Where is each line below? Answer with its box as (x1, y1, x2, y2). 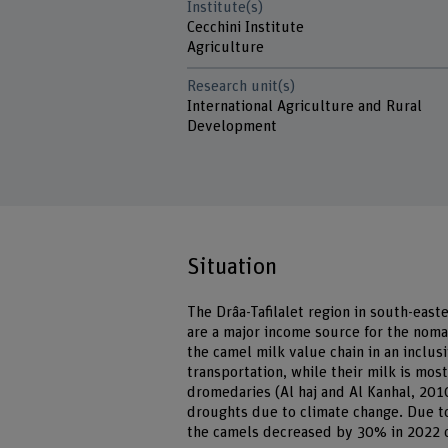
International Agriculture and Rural (187, 99, 423, 115)
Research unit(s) (187, 79, 296, 95)
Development (187, 119, 278, 135)
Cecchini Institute (187, 19, 309, 35)
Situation (187, 255, 278, 280)
